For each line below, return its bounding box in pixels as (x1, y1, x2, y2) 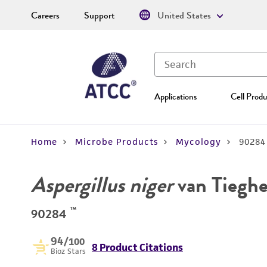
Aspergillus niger (31, 169, 173, 200)
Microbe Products (75, 136, 158, 147)
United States (157, 8, 211, 23)
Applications (154, 90, 197, 103)
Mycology (176, 136, 221, 147)
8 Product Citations (92, 241, 183, 254)
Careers (31, 8, 60, 23)
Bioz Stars (51, 246, 86, 256)
